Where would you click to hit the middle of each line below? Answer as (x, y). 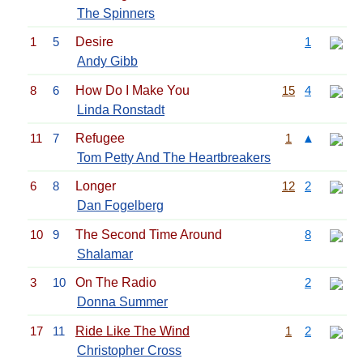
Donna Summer (122, 302)
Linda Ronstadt (121, 109)
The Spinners (116, 13)
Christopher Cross (129, 350)
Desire (94, 42)
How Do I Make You (132, 90)
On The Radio (116, 283)
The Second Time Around (149, 234)
